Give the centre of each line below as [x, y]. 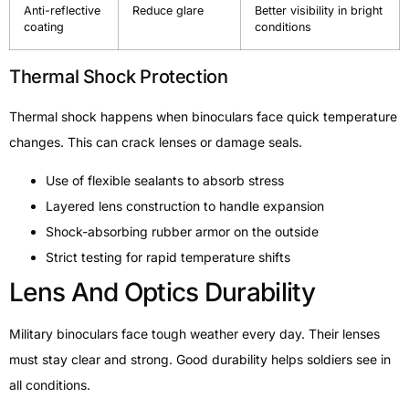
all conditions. [50, 385]
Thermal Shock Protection [119, 76]
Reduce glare [168, 10]
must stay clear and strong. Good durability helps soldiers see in [200, 360]
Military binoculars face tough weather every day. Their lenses [194, 334]
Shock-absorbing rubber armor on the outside [182, 232]
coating [44, 26]
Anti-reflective [62, 10]
